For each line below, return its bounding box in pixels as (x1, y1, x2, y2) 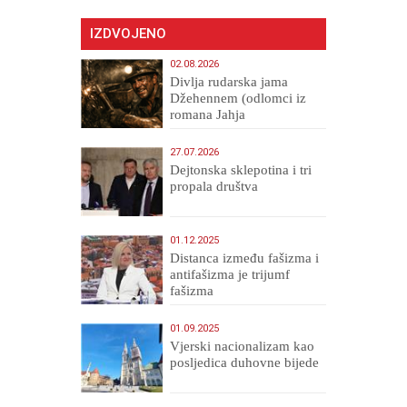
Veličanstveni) (170, 123, 251, 138)
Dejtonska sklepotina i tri (170, 162, 313, 177)
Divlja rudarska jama (170, 74, 289, 89)
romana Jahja (170, 106, 246, 122)
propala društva (170, 178, 259, 194)
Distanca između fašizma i (170, 250, 320, 265)
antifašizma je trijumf (170, 266, 291, 282)
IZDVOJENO (90, 25, 166, 42)
